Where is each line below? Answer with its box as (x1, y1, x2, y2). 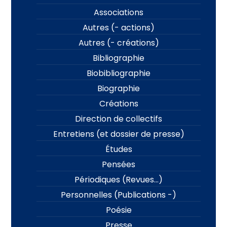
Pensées (102, 159, 135, 171)
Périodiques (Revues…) (74, 174, 163, 186)
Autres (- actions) (83, 22, 155, 34)
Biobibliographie (87, 67, 150, 80)
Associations (94, 7, 143, 19)
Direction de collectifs (75, 113, 162, 125)
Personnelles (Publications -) (61, 189, 176, 201)
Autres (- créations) (78, 37, 159, 49)
